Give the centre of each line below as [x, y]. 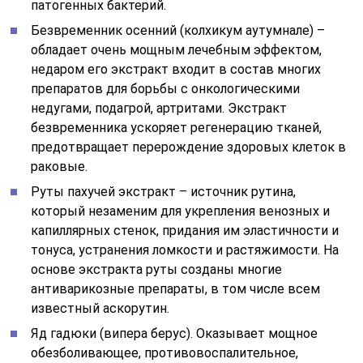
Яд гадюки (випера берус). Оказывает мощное [175, 333]
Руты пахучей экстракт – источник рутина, [164, 191]
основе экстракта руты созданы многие [157, 269]
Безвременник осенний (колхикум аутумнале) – [178, 30]
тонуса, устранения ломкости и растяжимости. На [185, 250]
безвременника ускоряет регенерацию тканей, [177, 127]
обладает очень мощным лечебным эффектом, [177, 49]
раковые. [60, 166]
